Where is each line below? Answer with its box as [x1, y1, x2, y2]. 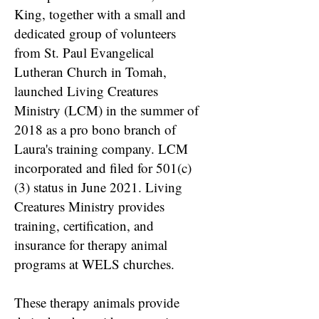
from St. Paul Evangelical [14, 43, 154, 61]
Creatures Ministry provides [14, 197, 164, 215]
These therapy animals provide [14, 293, 179, 311]
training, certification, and [14, 216, 154, 234]
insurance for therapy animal [14, 236, 167, 253]
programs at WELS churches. [14, 255, 174, 273]
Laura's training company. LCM [14, 140, 188, 157]
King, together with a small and [14, 5, 186, 23]
